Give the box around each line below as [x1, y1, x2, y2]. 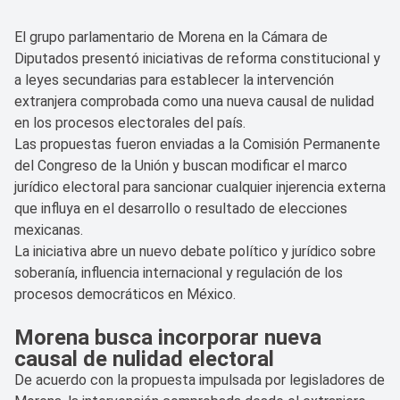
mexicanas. [14, 221, 83, 238]
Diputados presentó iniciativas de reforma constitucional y [14, 49, 380, 67]
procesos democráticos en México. [14, 285, 236, 303]
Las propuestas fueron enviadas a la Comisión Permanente [14, 135, 380, 153]
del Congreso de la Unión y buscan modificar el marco [14, 156, 347, 174]
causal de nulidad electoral [14, 346, 274, 371]
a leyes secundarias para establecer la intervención [14, 71, 334, 88]
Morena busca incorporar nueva [14, 324, 321, 350]
